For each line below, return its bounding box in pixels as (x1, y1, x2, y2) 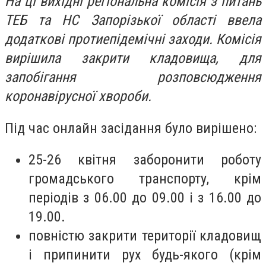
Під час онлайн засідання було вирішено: (5, 119, 256, 137)
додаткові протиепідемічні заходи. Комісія (5, 31, 261, 48)
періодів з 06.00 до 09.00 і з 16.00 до (28, 189, 261, 207)
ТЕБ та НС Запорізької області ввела (5, 12, 261, 29)
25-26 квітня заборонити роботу (28, 151, 261, 169)
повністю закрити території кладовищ (28, 227, 261, 245)
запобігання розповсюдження (5, 69, 261, 86)
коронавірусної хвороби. (5, 88, 151, 105)
